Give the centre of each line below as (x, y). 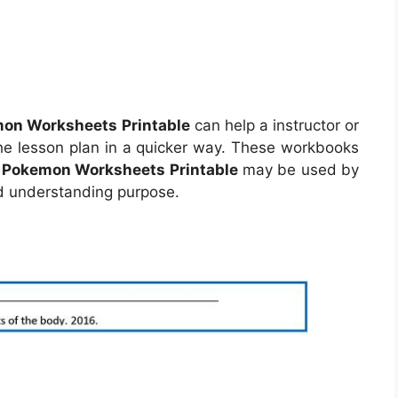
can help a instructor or (275, 125)
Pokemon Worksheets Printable (120, 169)
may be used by (298, 169)
